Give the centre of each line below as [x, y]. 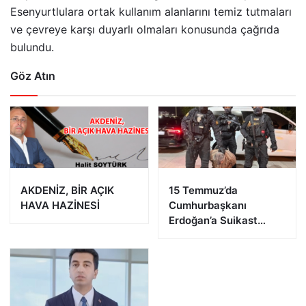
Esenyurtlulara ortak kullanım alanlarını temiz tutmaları [151, 12]
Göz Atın [33, 76]
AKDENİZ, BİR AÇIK [67, 191]
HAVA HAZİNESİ [60, 206]
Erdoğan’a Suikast [213, 221]
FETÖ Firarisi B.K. [211, 251]
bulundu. [32, 47]
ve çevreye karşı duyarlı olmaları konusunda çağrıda [145, 30]
